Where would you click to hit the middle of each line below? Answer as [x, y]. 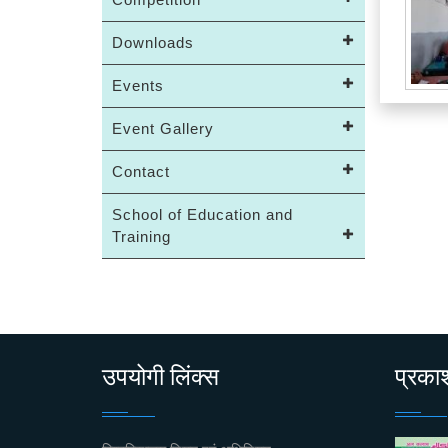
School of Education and [202, 214]
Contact [141, 171]
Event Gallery [163, 128]
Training [141, 236]
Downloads [153, 42]
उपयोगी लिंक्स [160, 377]
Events [138, 85]
